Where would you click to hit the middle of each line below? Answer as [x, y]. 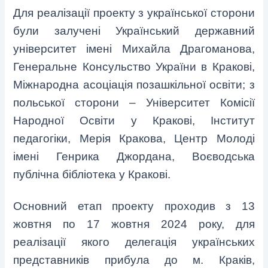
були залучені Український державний [134, 31]
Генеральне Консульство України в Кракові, [134, 67]
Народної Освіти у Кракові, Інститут [134, 121]
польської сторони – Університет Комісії [134, 103]
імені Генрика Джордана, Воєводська [134, 157]
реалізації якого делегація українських [134, 242]
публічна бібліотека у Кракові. [92, 175]
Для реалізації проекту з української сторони [134, 13]
